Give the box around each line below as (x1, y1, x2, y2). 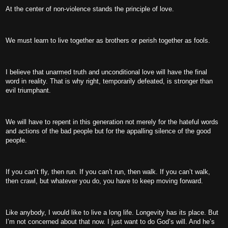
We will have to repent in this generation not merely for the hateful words (6, 118, 218, 126)
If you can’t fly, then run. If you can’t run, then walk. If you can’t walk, (6, 168, 210, 176)
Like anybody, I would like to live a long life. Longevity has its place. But (6, 209, 218, 216)
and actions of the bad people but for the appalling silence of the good (6, 127, 211, 135)
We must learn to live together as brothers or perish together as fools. (6, 37, 210, 44)
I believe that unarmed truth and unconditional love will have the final (6, 68, 207, 76)
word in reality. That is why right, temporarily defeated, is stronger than (6, 77, 213, 85)
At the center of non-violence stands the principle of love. (6, 5, 174, 13)
